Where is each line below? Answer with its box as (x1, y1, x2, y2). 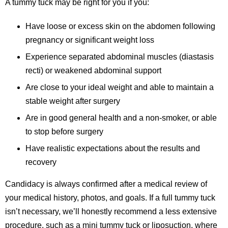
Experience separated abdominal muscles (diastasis (25, 52, 214, 61)
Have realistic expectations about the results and (25, 144, 200, 153)
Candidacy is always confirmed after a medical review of (5, 180, 207, 188)
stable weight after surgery (25, 97, 120, 105)
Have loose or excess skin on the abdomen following (25, 22, 215, 31)
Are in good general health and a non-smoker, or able (25, 113, 217, 122)
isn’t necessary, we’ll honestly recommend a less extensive (5, 207, 217, 216)
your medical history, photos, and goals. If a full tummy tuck (5, 193, 215, 202)
